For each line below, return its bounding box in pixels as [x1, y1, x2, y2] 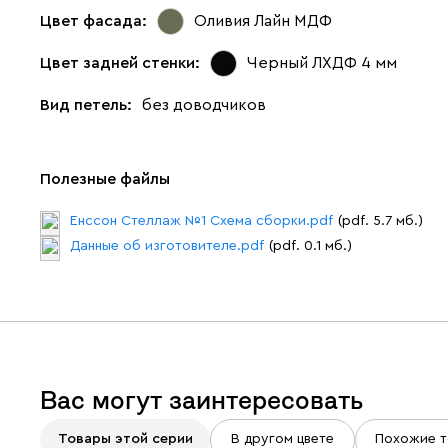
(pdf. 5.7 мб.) [338, 213, 423, 228]
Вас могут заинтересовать [40, 387, 363, 413]
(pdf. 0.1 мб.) [269, 238, 352, 253]
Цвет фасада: [40, 13, 147, 30]
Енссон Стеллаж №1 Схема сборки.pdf [70, 213, 333, 228]
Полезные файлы [40, 170, 170, 187]
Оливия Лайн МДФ [194, 13, 332, 30]
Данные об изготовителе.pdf [70, 238, 264, 253]
